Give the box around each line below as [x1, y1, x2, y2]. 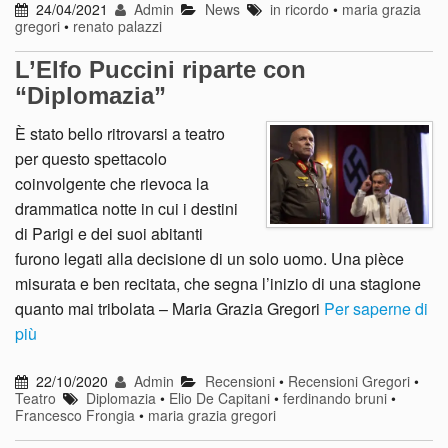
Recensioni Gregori [287, 370, 410, 391]
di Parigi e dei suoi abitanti [15, 221, 203, 245]
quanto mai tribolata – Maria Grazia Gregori [15, 296, 324, 320]
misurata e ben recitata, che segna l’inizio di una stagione [15, 271, 421, 295]
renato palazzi [73, 15, 162, 36]
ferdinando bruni [283, 387, 388, 408]
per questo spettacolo [15, 146, 167, 170]
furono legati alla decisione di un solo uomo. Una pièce [15, 246, 404, 270]
